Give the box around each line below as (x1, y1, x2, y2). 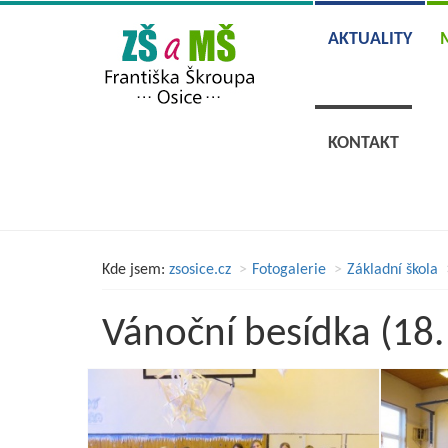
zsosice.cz (169, 262, 231, 278)
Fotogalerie (252, 262, 326, 278)
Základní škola (347, 262, 438, 278)
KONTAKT (327, 134, 399, 153)
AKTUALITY (327, 30, 412, 49)
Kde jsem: (102, 262, 165, 278)
